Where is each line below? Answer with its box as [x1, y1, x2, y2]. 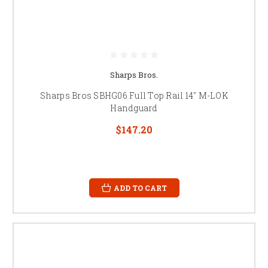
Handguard [110, 102, 158, 114]
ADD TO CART [113, 182, 167, 193]
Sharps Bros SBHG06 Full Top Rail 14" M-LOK [40, 89, 228, 101]
